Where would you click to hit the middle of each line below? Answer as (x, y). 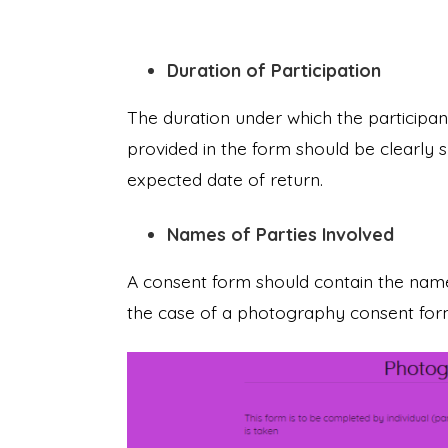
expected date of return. (227, 179)
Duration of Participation (274, 70)
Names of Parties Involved (285, 234)
